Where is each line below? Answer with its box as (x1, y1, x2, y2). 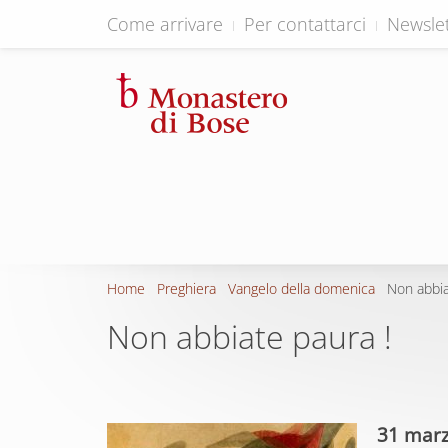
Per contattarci (244, 12, 366, 36)
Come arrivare (107, 12, 223, 36)
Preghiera (157, 279, 216, 298)
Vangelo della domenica (228, 279, 375, 298)
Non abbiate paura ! (107, 315, 392, 358)
